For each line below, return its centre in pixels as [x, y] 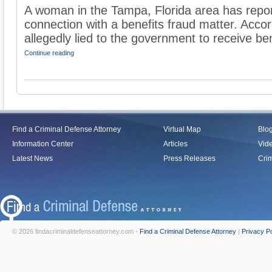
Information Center [43, 144]
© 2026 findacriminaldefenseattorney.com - [76, 231]
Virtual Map [182, 129]
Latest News [32, 158]
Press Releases [189, 158]
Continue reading [49, 53]
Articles [175, 144]
